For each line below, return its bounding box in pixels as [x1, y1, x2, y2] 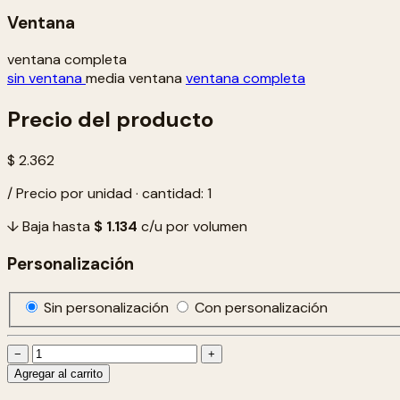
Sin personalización [44, 298, 172, 318]
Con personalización [195, 298, 328, 318]
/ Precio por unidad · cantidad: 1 [7, 184, 212, 204]
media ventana [86, 69, 186, 88]
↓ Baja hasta [7, 217, 94, 237]
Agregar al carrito [14, 367, 103, 381]
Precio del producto [7, 105, 213, 134]
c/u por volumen [137, 217, 247, 237]
